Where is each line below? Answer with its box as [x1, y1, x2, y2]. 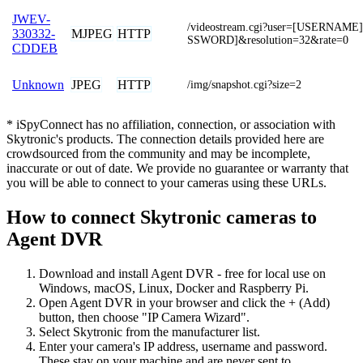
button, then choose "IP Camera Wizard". [39, 310, 250, 324]
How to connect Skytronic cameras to [6, 206, 317, 228]
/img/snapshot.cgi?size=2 [187, 79, 301, 92]
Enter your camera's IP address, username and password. [39, 339, 327, 353]
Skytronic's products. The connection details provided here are [6, 132, 324, 147]
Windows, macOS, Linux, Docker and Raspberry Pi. [39, 280, 309, 295]
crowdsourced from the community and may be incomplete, [6, 147, 310, 161]
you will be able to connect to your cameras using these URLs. [6, 176, 327, 190]
